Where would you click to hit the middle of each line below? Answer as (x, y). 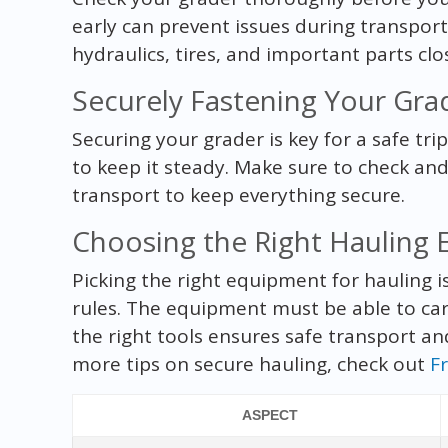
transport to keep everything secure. (238, 194)
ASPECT (269, 414)
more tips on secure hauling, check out (250, 363)
